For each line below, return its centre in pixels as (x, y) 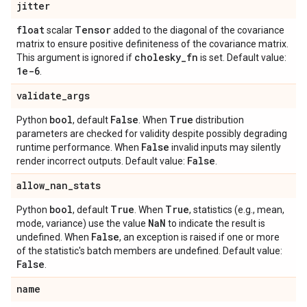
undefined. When (54, 237)
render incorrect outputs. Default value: (102, 161)
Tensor (93, 30)
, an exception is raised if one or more (199, 237)
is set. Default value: (242, 58)
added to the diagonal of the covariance (198, 30)
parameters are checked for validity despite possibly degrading (152, 134)
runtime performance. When (79, 147)
